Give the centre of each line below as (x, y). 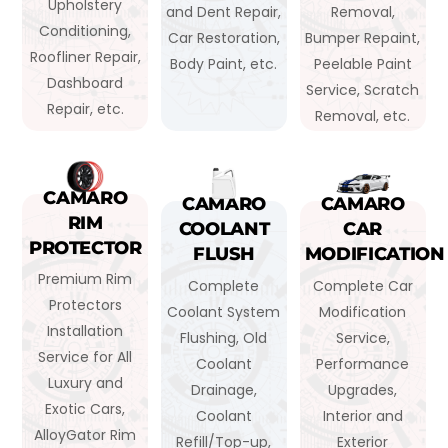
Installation (85, 331)
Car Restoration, (223, 37)
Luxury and (85, 383)
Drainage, (223, 389)
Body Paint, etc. (224, 63)
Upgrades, (363, 389)
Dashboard (85, 83)
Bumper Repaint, (363, 37)
